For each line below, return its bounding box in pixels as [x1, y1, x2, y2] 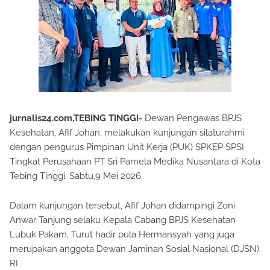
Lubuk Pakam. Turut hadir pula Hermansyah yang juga [10, 229, 234, 240]
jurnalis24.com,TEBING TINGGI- [10, 113, 145, 124]
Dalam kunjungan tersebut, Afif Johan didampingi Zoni [10, 200, 235, 211]
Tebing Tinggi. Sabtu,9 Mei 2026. [10, 171, 143, 181]
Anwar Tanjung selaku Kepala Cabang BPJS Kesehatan [10, 215, 236, 225]
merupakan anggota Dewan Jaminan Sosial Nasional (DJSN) [10, 243, 259, 254]
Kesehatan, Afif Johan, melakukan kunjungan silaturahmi [10, 127, 245, 138]
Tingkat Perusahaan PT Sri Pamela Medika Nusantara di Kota [10, 156, 260, 167]
